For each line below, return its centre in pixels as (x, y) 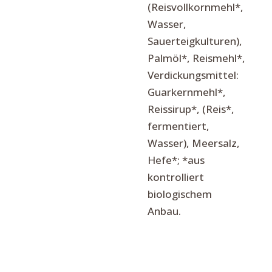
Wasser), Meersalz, (193, 143)
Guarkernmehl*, (186, 92)
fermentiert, (178, 126)
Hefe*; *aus (176, 160)
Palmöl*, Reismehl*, (196, 58)
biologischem (179, 194)
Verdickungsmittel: (193, 75)
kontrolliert (175, 177)
